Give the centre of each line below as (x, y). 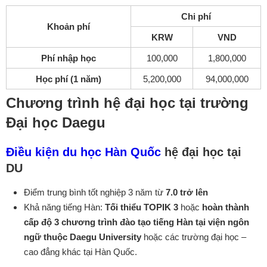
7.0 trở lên (187, 192)
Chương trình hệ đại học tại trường (127, 103)
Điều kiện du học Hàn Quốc (83, 152)
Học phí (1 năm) (69, 79)
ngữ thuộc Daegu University (83, 237)
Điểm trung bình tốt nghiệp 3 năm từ (95, 192)
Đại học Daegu (56, 122)
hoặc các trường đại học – (194, 237)
